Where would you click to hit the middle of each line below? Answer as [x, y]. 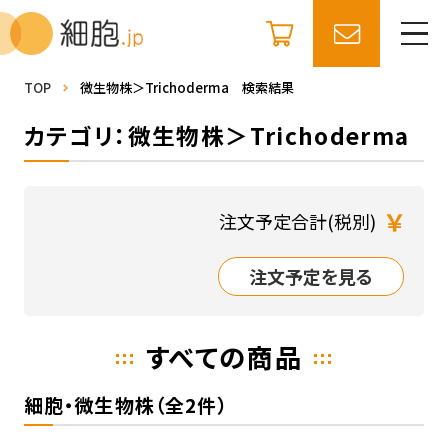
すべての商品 [224, 356]
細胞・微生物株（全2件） [125, 404]
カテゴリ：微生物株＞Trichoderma [216, 136]
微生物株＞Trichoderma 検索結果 [186, 87]
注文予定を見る [311, 276]
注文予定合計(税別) [298, 221]
